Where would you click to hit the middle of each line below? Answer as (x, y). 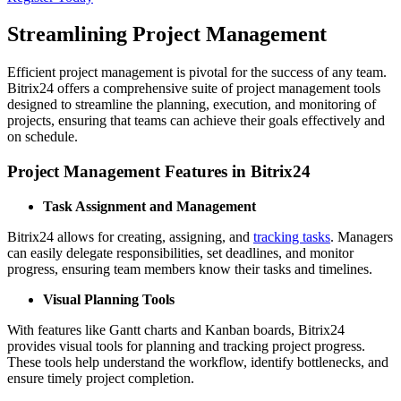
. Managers (362, 236)
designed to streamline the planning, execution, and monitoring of (192, 105)
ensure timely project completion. (101, 378)
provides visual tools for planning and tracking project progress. (186, 346)
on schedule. (43, 137)
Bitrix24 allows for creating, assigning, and (130, 236)
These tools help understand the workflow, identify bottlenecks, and (198, 362)
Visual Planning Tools (109, 299)
